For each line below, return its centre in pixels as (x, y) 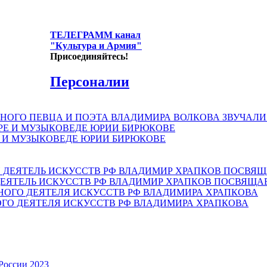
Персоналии (90, 81)
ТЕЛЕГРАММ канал (95, 35)
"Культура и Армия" (96, 45)
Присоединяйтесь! (89, 56)
